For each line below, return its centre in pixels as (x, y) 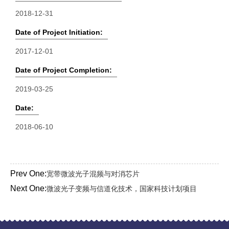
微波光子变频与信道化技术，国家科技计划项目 (122, 189)
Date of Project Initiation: (59, 32)
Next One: (28, 188)
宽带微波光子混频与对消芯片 (93, 174)
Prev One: (28, 174)
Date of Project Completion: (64, 70)
